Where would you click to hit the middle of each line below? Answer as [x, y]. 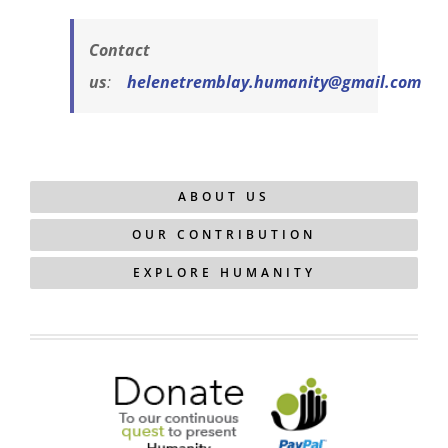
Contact [119, 49]
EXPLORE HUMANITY [224, 272]
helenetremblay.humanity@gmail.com [274, 81]
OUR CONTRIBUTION [224, 234]
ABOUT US [224, 196]
